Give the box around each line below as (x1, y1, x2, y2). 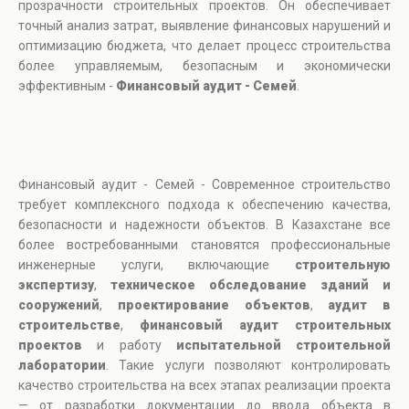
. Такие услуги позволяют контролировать (106, 358, 391, 373)
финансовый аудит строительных (140, 318, 391, 333)
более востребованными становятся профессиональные (18, 237, 391, 253)
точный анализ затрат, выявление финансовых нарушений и (18, 18, 391, 34)
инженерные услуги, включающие (18, 257, 295, 273)
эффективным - (18, 79, 116, 94)
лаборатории (18, 358, 106, 373)
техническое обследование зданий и (110, 278, 391, 293)
